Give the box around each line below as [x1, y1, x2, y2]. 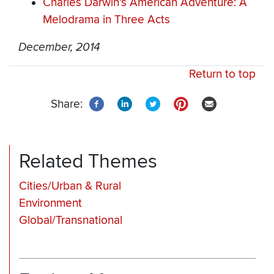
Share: [51, 97, 83, 112]
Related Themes [19, 150, 157, 174]
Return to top [189, 67, 256, 82]
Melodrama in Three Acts [43, 13, 170, 28]
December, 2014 [18, 40, 100, 54]
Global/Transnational [19, 213, 122, 228]
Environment [19, 196, 82, 211]
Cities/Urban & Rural [19, 179, 121, 194]
